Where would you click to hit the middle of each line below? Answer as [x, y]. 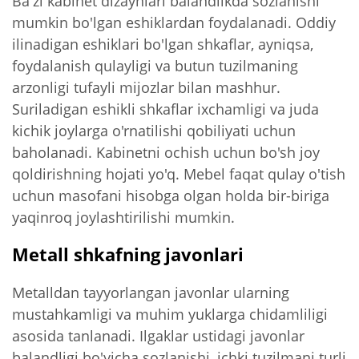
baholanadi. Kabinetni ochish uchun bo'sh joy [166, 151]
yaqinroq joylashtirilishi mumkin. [123, 216]
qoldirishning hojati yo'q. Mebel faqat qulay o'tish [179, 173]
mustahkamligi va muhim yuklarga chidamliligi [170, 313]
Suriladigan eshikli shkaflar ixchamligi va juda [165, 108]
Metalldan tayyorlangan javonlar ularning [151, 292]
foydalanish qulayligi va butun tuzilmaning [155, 65]
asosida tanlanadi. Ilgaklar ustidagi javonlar [158, 335]
